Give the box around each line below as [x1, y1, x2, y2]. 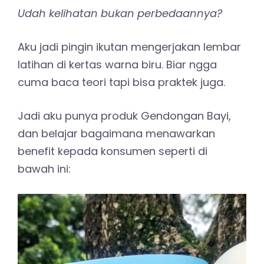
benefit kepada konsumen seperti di [18, 144, 207, 159]
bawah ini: [18, 161, 71, 177]
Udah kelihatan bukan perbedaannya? [18, 6, 222, 21]
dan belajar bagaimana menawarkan [18, 126, 215, 141]
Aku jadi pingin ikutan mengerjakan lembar [18, 39, 241, 55]
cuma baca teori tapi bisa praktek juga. [18, 75, 225, 90]
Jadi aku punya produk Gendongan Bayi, [18, 108, 231, 124]
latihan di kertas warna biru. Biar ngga [18, 57, 217, 72]
